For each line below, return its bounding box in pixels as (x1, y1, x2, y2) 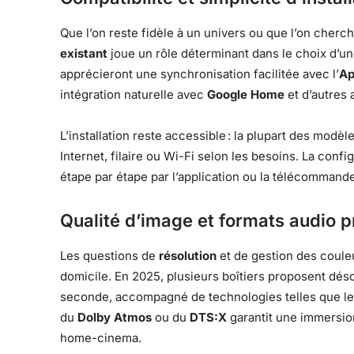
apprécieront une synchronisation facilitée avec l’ (60, 66, 339, 82)
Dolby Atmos (77, 310, 152, 326)
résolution (159, 248, 217, 264)
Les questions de (60, 248, 159, 264)
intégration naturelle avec (60, 87, 207, 103)
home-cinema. (60, 330, 141, 346)
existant (60, 46, 107, 62)
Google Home (207, 87, 284, 103)
